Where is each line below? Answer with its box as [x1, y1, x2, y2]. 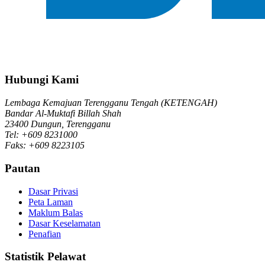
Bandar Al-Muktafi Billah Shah [5, 108, 121, 119]
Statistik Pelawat [5, 250, 86, 263]
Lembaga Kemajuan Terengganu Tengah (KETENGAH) [5, 98, 217, 108]
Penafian [28, 228, 61, 239]
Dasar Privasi [28, 186, 78, 196]
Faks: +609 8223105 [5, 140, 85, 151]
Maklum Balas [28, 207, 83, 218]
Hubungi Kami [5, 73, 79, 86]
